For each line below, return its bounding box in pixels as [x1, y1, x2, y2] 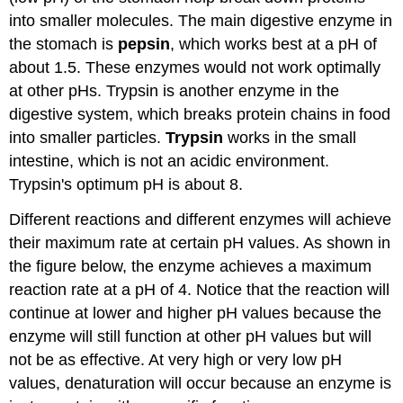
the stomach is [9, 34, 119, 53]
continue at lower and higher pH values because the [9, 303, 382, 322]
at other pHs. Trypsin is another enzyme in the [9, 81, 340, 100]
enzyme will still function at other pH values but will [9, 327, 372, 345]
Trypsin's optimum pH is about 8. [9, 175, 244, 193]
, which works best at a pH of [170, 34, 378, 53]
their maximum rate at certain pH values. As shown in [9, 233, 391, 252]
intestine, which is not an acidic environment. [9, 151, 330, 170]
